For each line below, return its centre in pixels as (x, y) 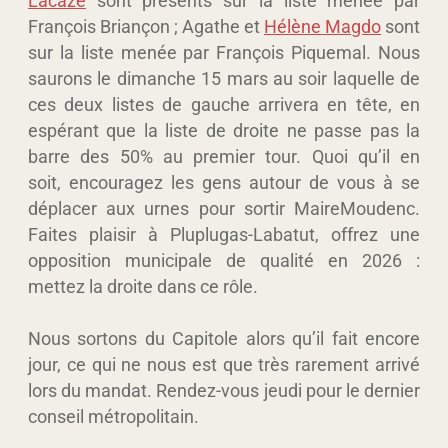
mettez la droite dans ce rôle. (143, 286)
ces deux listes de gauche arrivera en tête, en (224, 104)
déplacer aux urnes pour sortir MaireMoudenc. (224, 208)
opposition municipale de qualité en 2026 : (224, 260)
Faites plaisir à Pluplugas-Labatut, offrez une (224, 234)
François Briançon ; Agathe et (146, 26)
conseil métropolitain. (113, 416)
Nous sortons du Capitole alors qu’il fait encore (224, 338)
